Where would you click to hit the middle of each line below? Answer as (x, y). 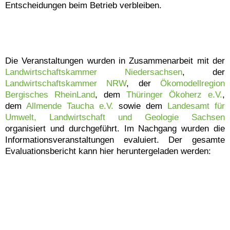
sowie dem (140, 106)
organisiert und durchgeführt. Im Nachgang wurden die (115, 128)
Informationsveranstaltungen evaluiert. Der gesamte (115, 140)
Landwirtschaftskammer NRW (66, 83)
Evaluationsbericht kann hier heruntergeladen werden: (108, 151)
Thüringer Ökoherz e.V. (174, 94)
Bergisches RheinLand (50, 94)
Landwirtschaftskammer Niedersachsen (94, 72)
